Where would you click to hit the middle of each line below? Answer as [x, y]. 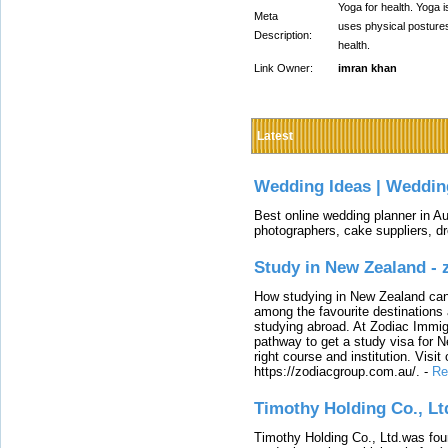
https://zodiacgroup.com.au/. [337, 371]
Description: [283, 35]
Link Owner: [283, 68]
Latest [275, 136]
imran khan [367, 68]
